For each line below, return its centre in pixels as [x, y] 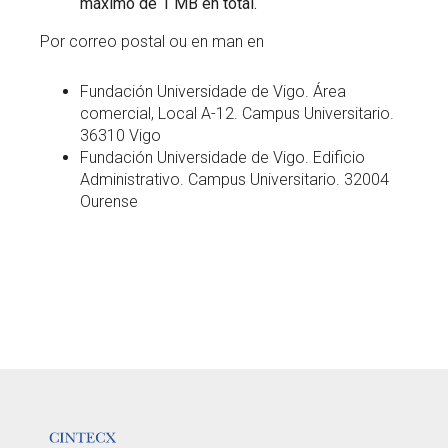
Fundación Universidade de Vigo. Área [213, 91]
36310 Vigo [120, 135]
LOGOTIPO [63, 417]
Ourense [109, 201]
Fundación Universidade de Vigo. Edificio [222, 157]
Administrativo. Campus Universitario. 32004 [234, 179]
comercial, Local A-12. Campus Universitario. [237, 113]
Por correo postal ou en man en [152, 41]
